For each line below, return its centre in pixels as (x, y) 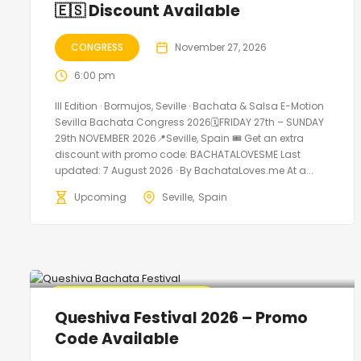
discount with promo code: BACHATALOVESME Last (178, 154)
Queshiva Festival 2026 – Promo (181, 317)
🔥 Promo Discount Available (132, 299)
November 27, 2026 (221, 47)
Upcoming (100, 197)
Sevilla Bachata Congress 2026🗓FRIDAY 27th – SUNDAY (189, 122)
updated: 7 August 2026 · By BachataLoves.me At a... (184, 170)
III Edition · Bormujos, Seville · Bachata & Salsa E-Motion (189, 106)
